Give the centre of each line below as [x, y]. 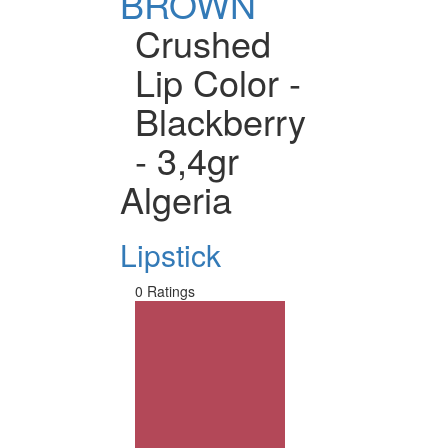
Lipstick [170, 254]
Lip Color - [218, 81]
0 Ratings [165, 290]
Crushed [203, 42]
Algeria [176, 198]
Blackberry [220, 120]
